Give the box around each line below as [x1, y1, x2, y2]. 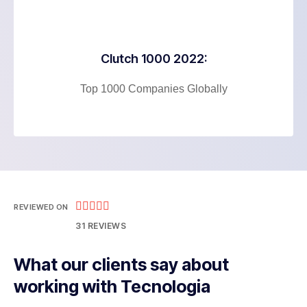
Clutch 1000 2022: [100, 51, 207, 66]
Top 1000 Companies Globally [79, 83, 228, 95]
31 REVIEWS [75, 221, 126, 231]
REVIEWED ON [14, 202, 69, 212]
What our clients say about [14, 254, 229, 275]
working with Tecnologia [14, 275, 210, 297]
